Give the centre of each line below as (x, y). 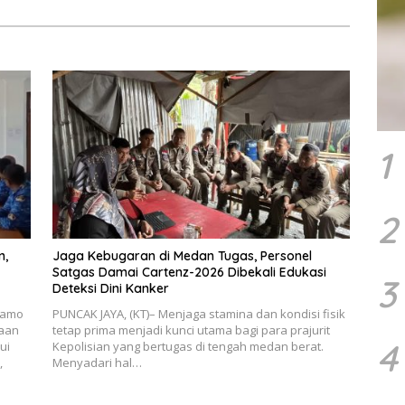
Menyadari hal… (97, 362)
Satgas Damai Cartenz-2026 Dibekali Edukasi (189, 272)
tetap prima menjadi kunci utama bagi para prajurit (191, 330)
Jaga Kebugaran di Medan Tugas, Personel (182, 255)
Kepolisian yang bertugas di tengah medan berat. (188, 346)
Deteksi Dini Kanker (110, 288)
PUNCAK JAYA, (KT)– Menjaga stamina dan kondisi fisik (198, 313)
